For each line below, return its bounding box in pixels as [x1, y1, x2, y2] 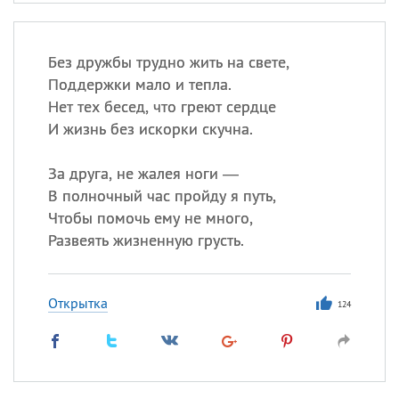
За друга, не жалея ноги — [47, 163, 239, 183]
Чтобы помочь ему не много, [47, 208, 253, 228]
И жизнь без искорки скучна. [47, 118, 253, 139]
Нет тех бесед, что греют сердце [47, 96, 276, 117]
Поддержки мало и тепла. [47, 74, 232, 94]
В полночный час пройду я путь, [47, 185, 276, 206]
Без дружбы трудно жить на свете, [47, 52, 289, 72]
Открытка [47, 294, 108, 312]
